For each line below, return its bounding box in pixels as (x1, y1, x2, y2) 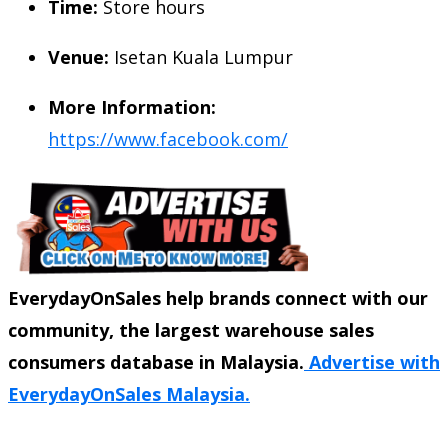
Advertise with (304, 349, 440, 374)
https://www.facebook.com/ (48, 126, 288, 151)
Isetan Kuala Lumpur (109, 44, 293, 69)
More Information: (48, 94, 216, 119)
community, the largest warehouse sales (8, 317, 374, 342)
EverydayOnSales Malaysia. (8, 381, 250, 406)
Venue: (48, 44, 109, 69)
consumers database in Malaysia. (8, 349, 304, 374)
